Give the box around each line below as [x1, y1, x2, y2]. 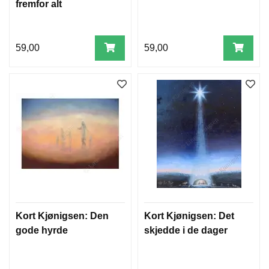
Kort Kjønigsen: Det [144, 210, 234, 221]
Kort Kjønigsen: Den [16, 210, 109, 221]
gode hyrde [16, 225, 68, 235]
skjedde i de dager [144, 225, 228, 235]
